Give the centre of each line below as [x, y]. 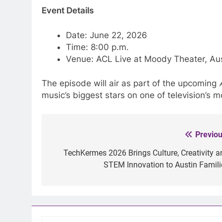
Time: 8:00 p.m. [97, 47]
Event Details [68, 11]
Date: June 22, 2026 [106, 35]
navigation [79, 155]
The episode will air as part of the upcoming [130, 83]
